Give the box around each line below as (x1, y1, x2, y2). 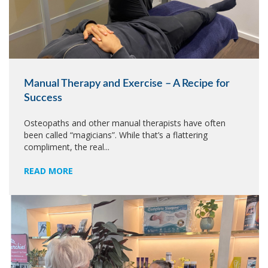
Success (24, 93, 62, 103)
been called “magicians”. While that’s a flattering (24, 129, 208, 141)
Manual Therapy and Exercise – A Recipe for (24, 78, 230, 89)
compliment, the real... (24, 141, 109, 153)
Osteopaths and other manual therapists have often (24, 117, 226, 129)
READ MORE (24, 165, 73, 176)
